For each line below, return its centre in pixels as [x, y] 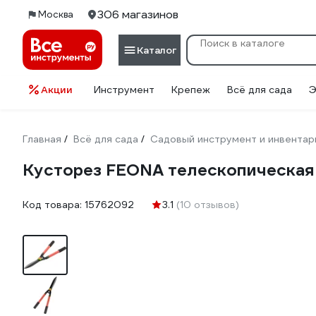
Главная [42, 139]
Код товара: [54, 205]
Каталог [157, 50]
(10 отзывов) [208, 205]
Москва [56, 14]
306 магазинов [138, 14]
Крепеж [191, 90]
